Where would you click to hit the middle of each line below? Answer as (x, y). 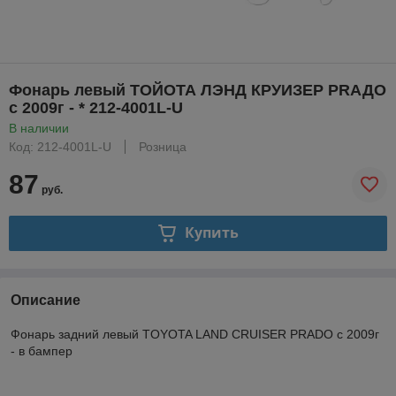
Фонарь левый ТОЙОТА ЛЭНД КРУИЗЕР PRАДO (198, 90)
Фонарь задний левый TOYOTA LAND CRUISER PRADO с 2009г (195, 334)
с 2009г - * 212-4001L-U (96, 107)
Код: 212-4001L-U (60, 146)
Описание (46, 300)
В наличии (39, 128)
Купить (211, 233)
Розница (163, 146)
